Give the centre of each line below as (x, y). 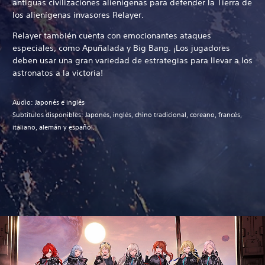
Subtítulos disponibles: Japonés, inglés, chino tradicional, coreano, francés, (127, 114)
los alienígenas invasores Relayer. (79, 14)
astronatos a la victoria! (58, 72)
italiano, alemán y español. (54, 127)
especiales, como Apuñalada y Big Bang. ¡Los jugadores (121, 48)
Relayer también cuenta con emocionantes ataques (112, 35)
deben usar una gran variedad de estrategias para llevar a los (132, 60)
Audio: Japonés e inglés (49, 102)
